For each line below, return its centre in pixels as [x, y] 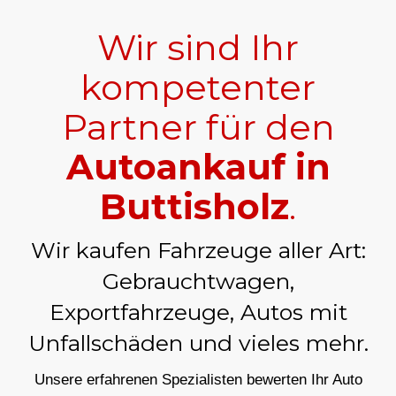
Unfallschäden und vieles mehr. [198, 343]
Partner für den [198, 126]
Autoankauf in [198, 166]
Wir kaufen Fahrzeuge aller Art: [198, 250]
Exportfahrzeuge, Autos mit [198, 312]
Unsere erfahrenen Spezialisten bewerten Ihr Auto [198, 379]
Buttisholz [194, 206]
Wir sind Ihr [198, 47]
